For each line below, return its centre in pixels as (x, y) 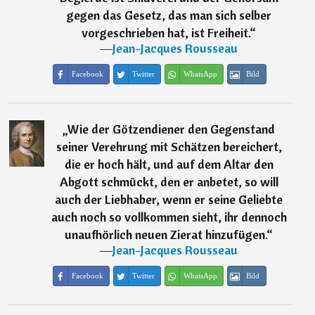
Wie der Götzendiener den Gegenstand (172, 129)
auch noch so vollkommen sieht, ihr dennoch (169, 217)
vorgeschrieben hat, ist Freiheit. (166, 33)
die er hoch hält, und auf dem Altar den (169, 164)
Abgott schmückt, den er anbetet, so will (169, 182)
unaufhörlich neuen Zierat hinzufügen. (166, 234)
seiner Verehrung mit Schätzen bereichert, (169, 147)
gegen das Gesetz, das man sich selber (169, 15)
